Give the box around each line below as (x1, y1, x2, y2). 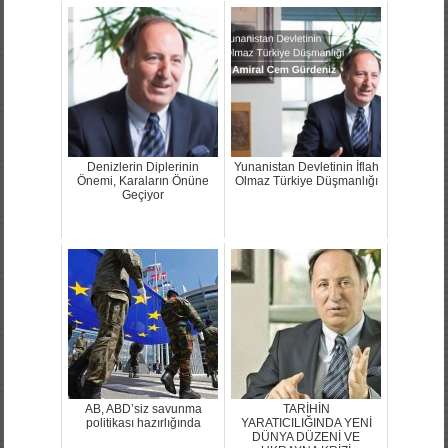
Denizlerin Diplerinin (87, 159, 199, 174)
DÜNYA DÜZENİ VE (252, 429, 360, 444)
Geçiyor (122, 187, 164, 202)
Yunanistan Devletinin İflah (233, 159, 379, 174)
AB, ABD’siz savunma (84, 401, 202, 416)
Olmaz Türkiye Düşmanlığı (234, 173, 378, 188)
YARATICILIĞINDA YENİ (240, 415, 372, 430)
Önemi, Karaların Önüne (77, 173, 209, 188)
